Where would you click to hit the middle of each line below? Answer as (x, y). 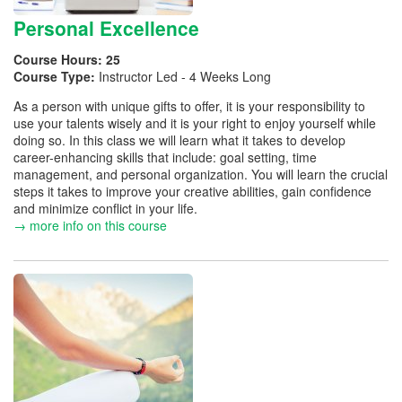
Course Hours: (60, 59)
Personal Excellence (106, 28)
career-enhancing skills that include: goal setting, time (165, 157)
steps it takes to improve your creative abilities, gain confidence (192, 191)
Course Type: (56, 76)
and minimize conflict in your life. (105, 208)
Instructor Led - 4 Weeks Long (185, 76)
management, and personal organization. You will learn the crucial (201, 174)
